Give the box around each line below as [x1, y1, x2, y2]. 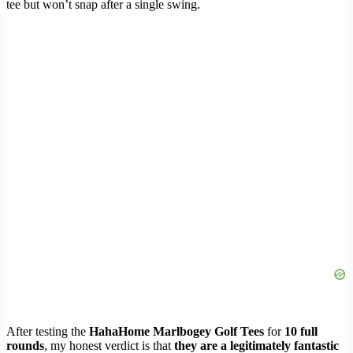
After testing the [6, 325, 89, 339]
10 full [284, 325, 318, 339]
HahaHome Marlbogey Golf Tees [89, 325, 264, 339]
